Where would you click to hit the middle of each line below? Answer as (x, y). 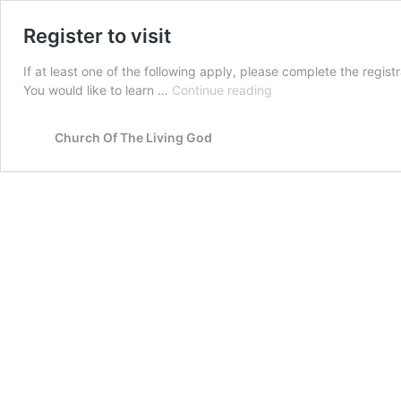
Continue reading (222, 90)
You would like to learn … (98, 90)
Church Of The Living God (133, 137)
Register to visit (97, 36)
